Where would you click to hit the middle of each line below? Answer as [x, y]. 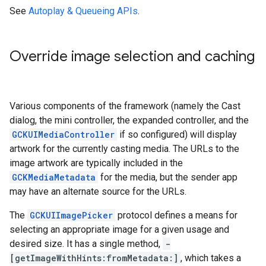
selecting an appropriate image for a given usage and [119, 229]
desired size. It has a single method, [86, 244]
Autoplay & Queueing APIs [83, 11]
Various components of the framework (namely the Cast [125, 106]
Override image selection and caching [132, 56]
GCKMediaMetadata [54, 177]
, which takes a [211, 258]
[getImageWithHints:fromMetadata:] [94, 258]
